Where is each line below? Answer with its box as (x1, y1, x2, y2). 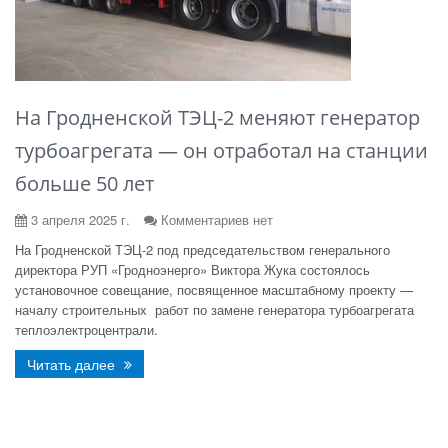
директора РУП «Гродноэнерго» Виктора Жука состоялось (15, 260, 370, 279)
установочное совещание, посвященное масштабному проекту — (15, 280, 413, 299)
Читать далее (27, 354, 119, 374)
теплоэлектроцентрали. (15, 320, 158, 339)
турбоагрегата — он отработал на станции (15, 137, 428, 164)
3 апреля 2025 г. (27, 210, 130, 229)
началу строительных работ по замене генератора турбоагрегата (15, 300, 414, 319)
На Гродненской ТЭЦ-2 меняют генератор (15, 104, 420, 131)
